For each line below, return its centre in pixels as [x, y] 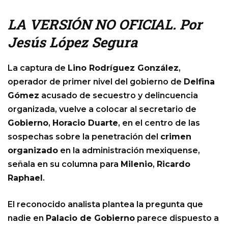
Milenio [137, 164]
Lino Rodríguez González [123, 68]
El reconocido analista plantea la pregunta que [105, 205]
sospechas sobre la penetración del [84, 137]
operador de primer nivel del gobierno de [96, 82]
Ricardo [174, 164]
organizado [33, 151]
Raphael [25, 178]
